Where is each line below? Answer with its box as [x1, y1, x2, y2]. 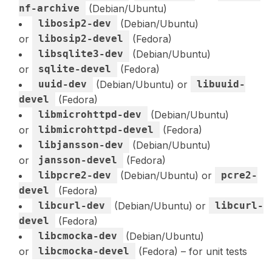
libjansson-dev [38, 138, 123, 151]
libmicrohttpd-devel [38, 123, 154, 135]
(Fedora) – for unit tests [135, 245, 247, 257]
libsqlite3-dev [38, 47, 123, 59]
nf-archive [19, 2, 80, 14]
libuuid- [197, 78, 245, 90]
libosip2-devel [38, 32, 123, 44]
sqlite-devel [38, 63, 111, 75]
